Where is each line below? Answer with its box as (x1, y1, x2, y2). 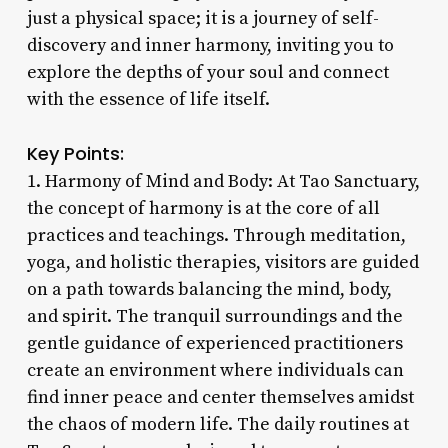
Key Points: (26, 140, 124, 166)
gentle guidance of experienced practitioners (26, 331, 403, 355)
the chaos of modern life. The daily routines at (26, 412, 409, 436)
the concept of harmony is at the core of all (26, 196, 380, 220)
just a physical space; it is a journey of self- (26, 6, 379, 30)
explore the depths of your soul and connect (26, 60, 389, 84)
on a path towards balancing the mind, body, (26, 277, 392, 301)
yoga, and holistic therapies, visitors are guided (26, 250, 419, 274)
